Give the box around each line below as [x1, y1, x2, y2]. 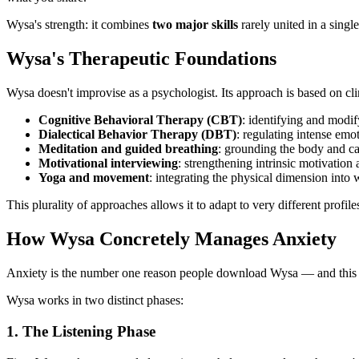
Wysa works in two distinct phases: [6, 293, 184, 308]
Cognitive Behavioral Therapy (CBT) [38, 113, 242, 127]
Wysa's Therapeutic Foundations [6, 48, 276, 70]
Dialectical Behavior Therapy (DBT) [38, 127, 236, 142]
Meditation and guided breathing [38, 142, 218, 156]
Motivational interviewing [38, 156, 178, 171]
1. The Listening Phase [6, 322, 155, 340]
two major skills [152, 18, 238, 32]
